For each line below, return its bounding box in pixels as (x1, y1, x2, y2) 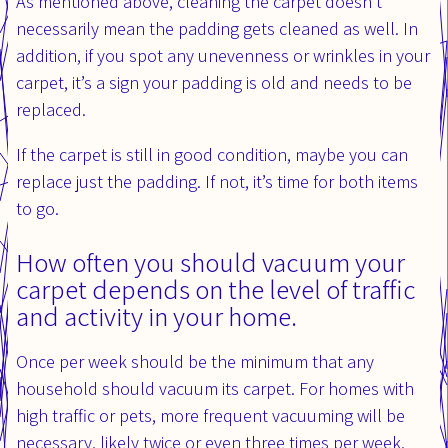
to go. (16, 196, 59, 220)
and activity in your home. (16, 297, 297, 334)
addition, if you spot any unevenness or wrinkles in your (16, 43, 430, 67)
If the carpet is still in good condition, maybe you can (16, 142, 408, 166)
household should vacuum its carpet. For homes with (16, 376, 414, 400)
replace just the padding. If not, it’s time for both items (16, 169, 418, 193)
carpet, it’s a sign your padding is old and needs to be (16, 70, 412, 94)
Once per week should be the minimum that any (16, 349, 374, 373)
